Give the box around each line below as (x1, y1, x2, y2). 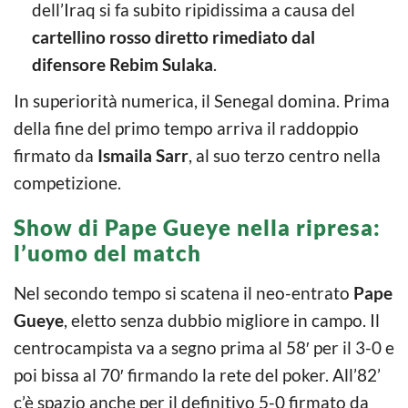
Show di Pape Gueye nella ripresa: (14, 213, 381, 240)
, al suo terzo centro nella (189, 144, 381, 166)
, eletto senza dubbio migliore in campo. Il (64, 309, 380, 331)
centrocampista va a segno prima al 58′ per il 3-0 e (14, 336, 394, 358)
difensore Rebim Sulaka (32, 53, 213, 75)
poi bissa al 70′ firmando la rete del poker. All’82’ (14, 363, 381, 385)
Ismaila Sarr (97, 144, 189, 166)
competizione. (14, 171, 121, 193)
